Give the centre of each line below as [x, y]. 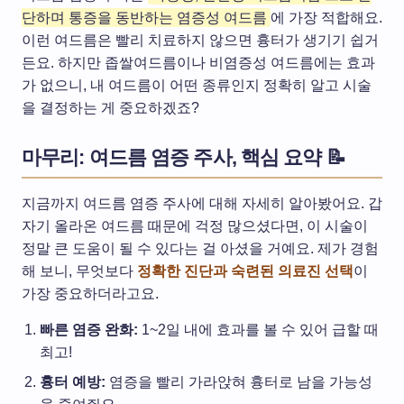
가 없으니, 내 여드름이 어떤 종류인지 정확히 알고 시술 [197, 86]
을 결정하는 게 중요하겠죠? [110, 108]
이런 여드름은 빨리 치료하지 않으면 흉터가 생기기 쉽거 [200, 41]
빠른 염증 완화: [89, 330]
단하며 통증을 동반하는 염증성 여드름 [144, 18]
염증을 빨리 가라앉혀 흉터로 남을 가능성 [239, 382]
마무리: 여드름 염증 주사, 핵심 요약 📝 [184, 158]
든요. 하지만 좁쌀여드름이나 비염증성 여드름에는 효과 [198, 63]
